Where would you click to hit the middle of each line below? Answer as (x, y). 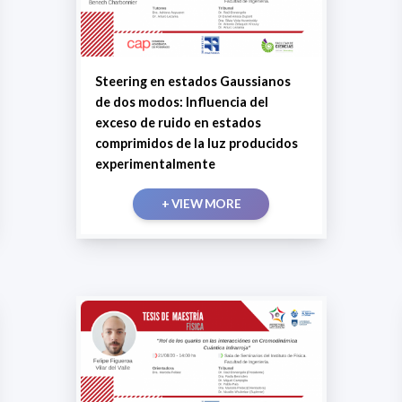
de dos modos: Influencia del (181, 101)
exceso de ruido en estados (178, 122)
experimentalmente (155, 163)
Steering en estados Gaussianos (192, 81)
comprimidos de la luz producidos (196, 143)
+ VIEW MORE (201, 203)
